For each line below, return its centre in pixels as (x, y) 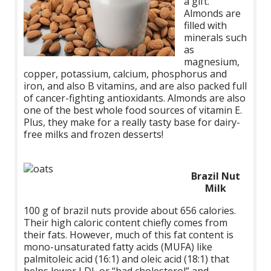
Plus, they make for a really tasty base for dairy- (132, 122)
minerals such (216, 37)
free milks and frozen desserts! (94, 134)
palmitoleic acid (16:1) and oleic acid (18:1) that (127, 259)
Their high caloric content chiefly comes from (126, 222)
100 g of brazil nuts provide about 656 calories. (130, 210)
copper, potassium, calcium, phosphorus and (126, 73)
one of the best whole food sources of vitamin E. (133, 110)
